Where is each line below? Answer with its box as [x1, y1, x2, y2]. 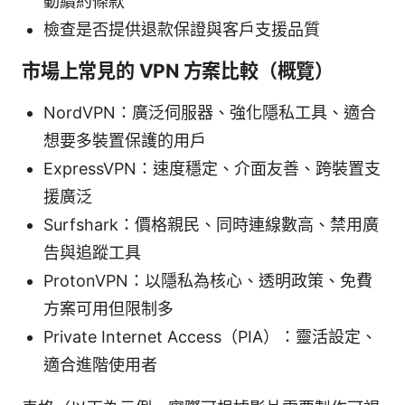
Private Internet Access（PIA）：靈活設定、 [43, 326, 377, 346]
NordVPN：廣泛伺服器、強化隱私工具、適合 [43, 102, 376, 122]
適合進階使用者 [43, 354, 157, 374]
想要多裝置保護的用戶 [43, 130, 206, 150]
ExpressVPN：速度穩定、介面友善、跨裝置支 [43, 158, 381, 178]
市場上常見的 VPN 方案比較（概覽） [22, 59, 334, 82]
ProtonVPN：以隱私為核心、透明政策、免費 [43, 270, 372, 290]
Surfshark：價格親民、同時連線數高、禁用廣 [43, 214, 379, 234]
